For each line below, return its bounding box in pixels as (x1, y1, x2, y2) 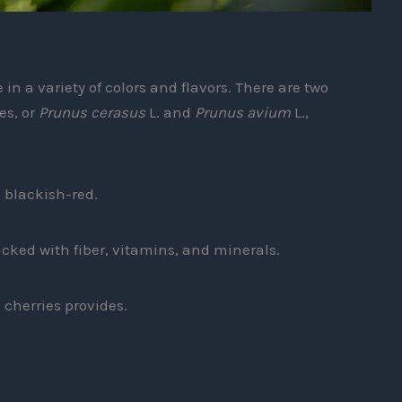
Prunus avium (194, 103, 291, 122)
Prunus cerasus (38, 103, 145, 122)
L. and (144, 103, 195, 122)
